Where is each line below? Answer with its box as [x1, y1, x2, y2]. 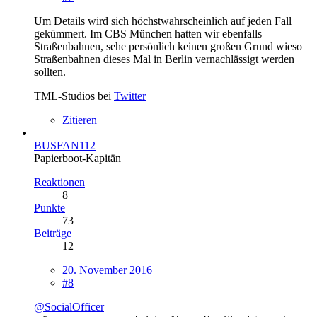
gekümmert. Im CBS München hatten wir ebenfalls [34, 27, 262, 40]
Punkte [34, 201, 65, 214]
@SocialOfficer [34, 300, 104, 313]
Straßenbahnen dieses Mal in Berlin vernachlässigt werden [34, 52, 294, 65]
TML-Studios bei [34, 89, 114, 102]
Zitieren [62, 113, 97, 126]
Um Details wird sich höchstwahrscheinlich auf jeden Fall [34, 14, 292, 27]
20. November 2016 [62, 263, 152, 276]
